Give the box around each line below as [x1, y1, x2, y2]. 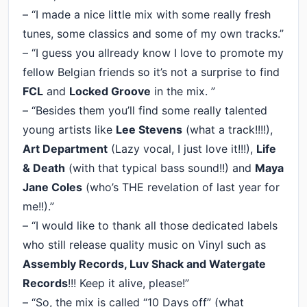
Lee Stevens [116, 122, 182, 136]
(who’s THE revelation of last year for [82, 180, 280, 194]
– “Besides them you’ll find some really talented [23, 103, 267, 117]
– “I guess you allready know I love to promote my [23, 45, 284, 60]
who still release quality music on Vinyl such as [23, 237, 266, 251]
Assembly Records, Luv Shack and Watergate [23, 256, 266, 271]
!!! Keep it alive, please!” [68, 275, 189, 290]
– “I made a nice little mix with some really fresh [23, 7, 271, 21]
